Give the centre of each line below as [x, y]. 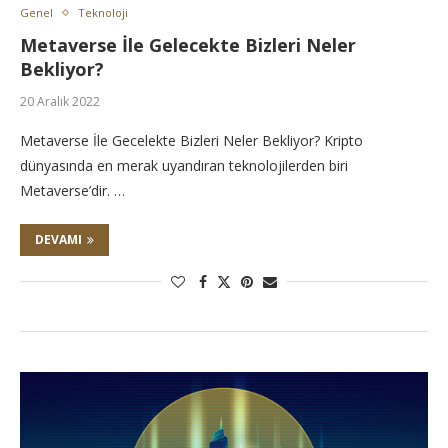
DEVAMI [58, 239]
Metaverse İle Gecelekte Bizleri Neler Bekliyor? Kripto [191, 140]
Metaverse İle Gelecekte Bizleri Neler [188, 45]
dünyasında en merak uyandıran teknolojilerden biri [184, 165]
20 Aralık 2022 [60, 101]
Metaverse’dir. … [72, 190]
